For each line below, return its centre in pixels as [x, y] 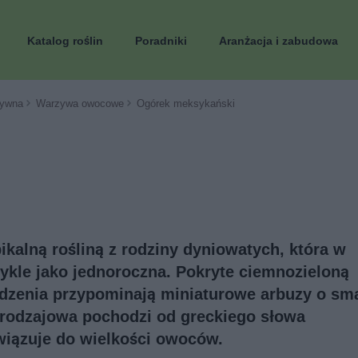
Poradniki [161, 41]
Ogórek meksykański [186, 103]
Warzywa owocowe [80, 103]
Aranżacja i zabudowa [278, 41]
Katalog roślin [65, 41]
